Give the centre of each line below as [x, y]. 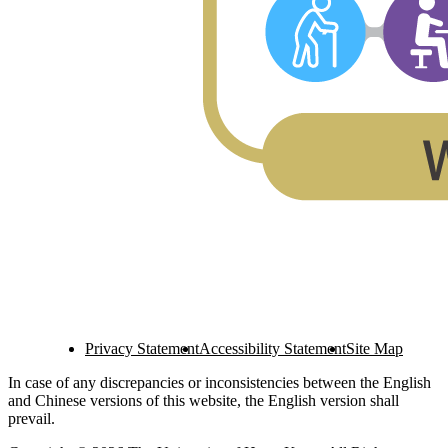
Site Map [374, 348]
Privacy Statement [142, 348]
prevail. [31, 418]
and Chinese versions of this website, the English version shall [203, 400]
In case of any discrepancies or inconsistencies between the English [219, 382]
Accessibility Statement [272, 348]
